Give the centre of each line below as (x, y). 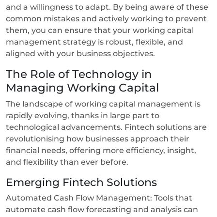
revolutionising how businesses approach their (98, 139)
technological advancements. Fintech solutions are (106, 127)
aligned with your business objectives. (81, 53)
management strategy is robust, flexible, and (94, 42)
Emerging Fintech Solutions (83, 182)
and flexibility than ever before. (68, 162)
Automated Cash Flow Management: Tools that (99, 198)
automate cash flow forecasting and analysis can (102, 209)
